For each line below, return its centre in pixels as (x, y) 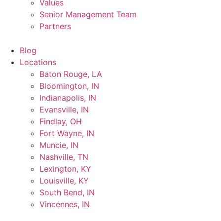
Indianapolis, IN (68, 98)
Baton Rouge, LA (71, 74)
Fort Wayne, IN (67, 133)
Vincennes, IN (65, 204)
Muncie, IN (59, 145)
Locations (38, 62)
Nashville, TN (64, 157)
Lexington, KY (65, 169)
